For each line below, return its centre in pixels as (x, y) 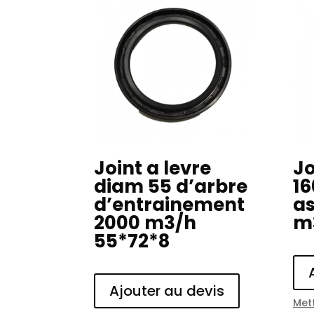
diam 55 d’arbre (171, 187)
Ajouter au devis (167, 291)
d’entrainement (170, 205)
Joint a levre (153, 169)
